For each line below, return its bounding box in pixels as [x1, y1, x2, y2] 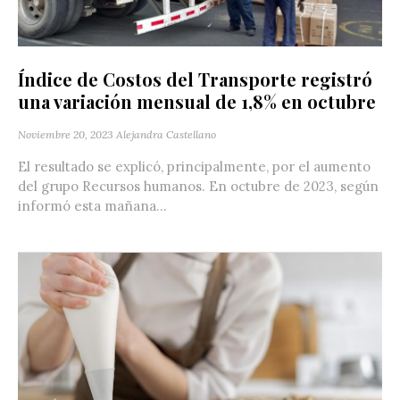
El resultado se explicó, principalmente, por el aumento [18, 157, 371, 175]
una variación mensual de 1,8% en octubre [18, 88, 376, 113]
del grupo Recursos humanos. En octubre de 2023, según [18, 177, 379, 195]
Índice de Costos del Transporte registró [18, 66, 372, 91]
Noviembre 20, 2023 [18, 127, 113, 141]
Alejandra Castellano [116, 127, 216, 141]
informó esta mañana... [18, 196, 167, 214]
